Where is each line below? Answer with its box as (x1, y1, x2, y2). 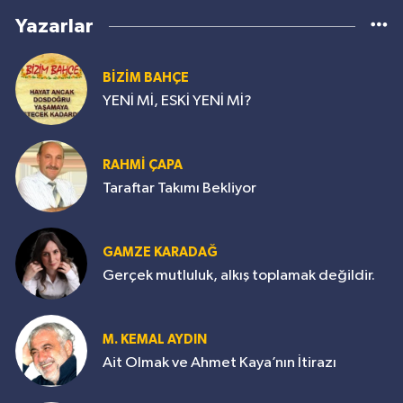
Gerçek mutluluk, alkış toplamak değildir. (103, 267, 375, 283)
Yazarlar (15, 16, 94, 37)
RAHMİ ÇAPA (103, 157, 183, 172)
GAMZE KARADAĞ (103, 245, 218, 259)
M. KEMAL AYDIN (103, 332, 207, 346)
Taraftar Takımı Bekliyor (103, 180, 256, 196)
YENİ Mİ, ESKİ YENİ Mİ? (103, 93, 252, 109)
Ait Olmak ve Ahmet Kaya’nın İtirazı (103, 354, 336, 371)
